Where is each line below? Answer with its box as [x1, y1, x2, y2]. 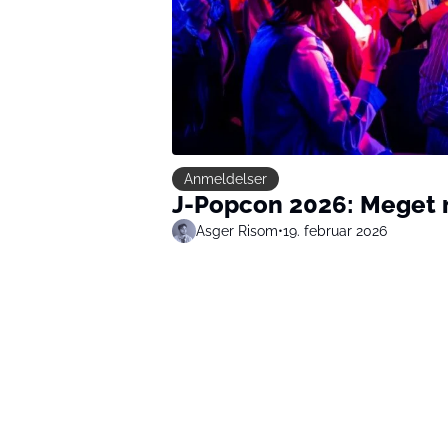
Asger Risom [196, 222, 278, 239]
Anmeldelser [184, 171, 267, 188]
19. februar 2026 [283, 222, 387, 239]
